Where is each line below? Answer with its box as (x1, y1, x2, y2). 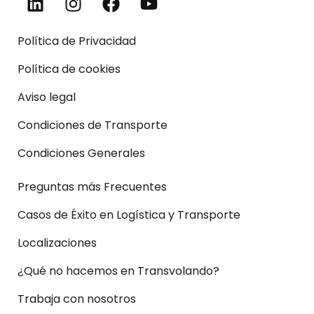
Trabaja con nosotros (18, 291, 136, 308)
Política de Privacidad (18, 33, 136, 50)
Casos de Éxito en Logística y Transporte (18, 207, 240, 224)
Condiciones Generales (18, 145, 145, 162)
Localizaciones (18, 235, 97, 252)
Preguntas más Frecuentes (18, 179, 167, 196)
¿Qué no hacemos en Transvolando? (18, 263, 219, 280)
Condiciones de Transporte (18, 117, 168, 134)
